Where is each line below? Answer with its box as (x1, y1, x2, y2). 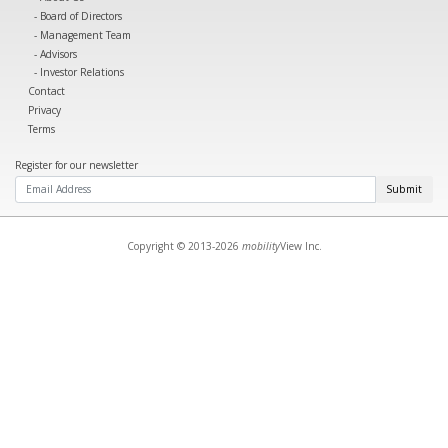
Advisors (40, 46, 78, 61)
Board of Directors (40, 9, 123, 23)
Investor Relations (40, 65, 125, 80)
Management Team (40, 27, 132, 42)
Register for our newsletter (15, 157, 138, 172)
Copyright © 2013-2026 (126, 238, 242, 253)
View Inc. (279, 238, 322, 253)
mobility (241, 238, 280, 253)
